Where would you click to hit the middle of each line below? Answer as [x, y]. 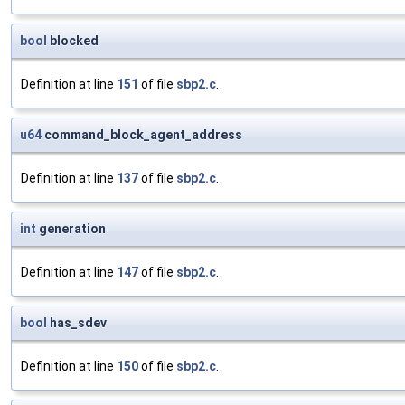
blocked [73, 41]
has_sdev [77, 323]
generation [71, 229]
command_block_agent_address [142, 135]
